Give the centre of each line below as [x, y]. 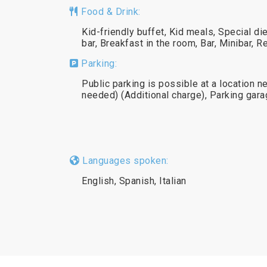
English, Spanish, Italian [134, 181]
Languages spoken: [124, 161]
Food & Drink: [109, 12]
